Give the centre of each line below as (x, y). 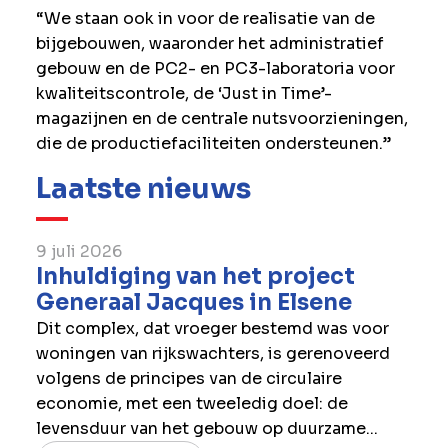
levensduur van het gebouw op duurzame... (206, 428)
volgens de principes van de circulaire (188, 378)
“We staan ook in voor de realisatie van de (205, 18)
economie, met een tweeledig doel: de (191, 403)
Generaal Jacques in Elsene (193, 302)
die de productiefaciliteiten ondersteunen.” (213, 143)
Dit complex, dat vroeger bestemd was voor (212, 328)
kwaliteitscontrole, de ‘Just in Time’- (183, 93)
